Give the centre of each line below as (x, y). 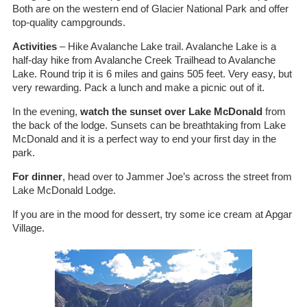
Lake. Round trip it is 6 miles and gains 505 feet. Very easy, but (152, 74)
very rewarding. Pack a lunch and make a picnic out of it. (138, 87)
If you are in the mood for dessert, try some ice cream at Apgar (152, 214)
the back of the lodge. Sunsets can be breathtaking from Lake (149, 125)
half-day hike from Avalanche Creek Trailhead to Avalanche (144, 60)
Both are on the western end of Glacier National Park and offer (150, 9)
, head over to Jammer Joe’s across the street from (177, 176)
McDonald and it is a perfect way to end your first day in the (144, 139)
